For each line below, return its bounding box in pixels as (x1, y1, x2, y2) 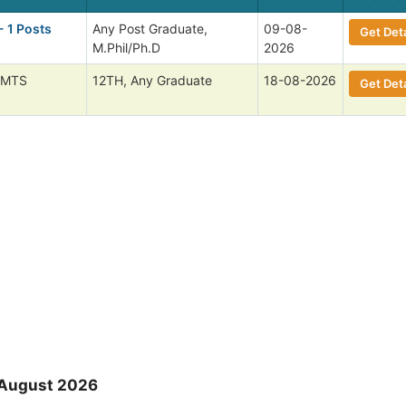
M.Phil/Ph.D (92, 39, 160, 55)
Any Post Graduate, (92, 20, 208, 36)
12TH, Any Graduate (92, 72, 212, 88)
